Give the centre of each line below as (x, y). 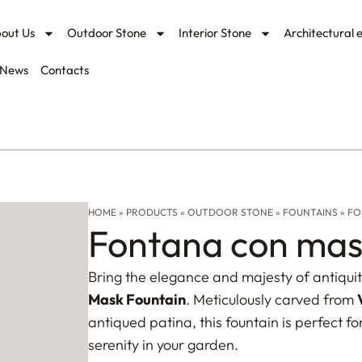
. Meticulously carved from (271, 300)
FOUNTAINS (310, 213)
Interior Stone (215, 33)
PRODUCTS (152, 213)
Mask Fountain (137, 300)
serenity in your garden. (163, 345)
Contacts (64, 70)
